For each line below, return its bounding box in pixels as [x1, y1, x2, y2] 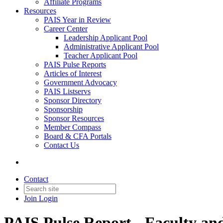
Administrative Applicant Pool [64, 42, 159, 51]
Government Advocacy [44, 78, 117, 87]
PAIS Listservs [44, 87, 91, 96]
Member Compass [44, 123, 101, 131]
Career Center [44, 24, 88, 33]
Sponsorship [44, 105, 83, 113]
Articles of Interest [44, 69, 102, 78]
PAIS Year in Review [44, 15, 111, 24]
